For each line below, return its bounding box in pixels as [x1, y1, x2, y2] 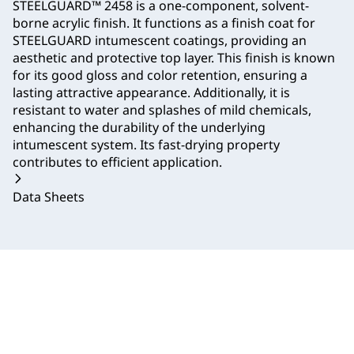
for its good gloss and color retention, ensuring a [13, 66, 307, 85]
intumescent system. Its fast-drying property [13, 136, 280, 154]
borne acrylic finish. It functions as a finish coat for [13, 14, 315, 32]
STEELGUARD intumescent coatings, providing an [13, 32, 307, 50]
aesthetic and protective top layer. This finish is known [13, 49, 335, 67]
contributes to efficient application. [13, 153, 222, 171]
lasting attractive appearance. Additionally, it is [13, 84, 290, 102]
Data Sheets [13, 188, 85, 206]
